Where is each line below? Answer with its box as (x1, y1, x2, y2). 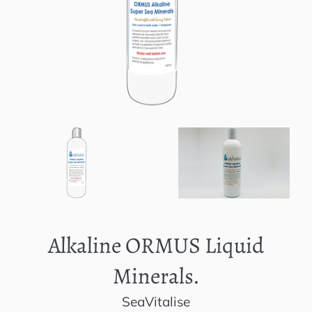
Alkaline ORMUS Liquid (48, 230, 264, 261)
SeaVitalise (122, 293, 190, 311)
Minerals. (112, 260, 200, 292)
